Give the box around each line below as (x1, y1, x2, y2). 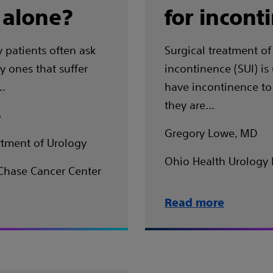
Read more (165, 196, 224, 209)
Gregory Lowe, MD (165, 126, 258, 140)
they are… (165, 98, 214, 112)
